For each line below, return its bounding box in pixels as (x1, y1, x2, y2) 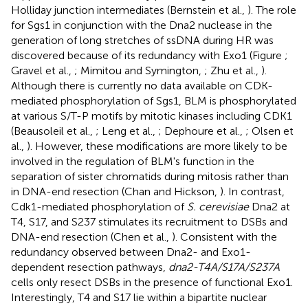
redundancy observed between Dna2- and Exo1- (11, 245, 251, 258)
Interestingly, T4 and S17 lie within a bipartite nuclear (11, 290, 267, 304)
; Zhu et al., (204, 63, 261, 77)
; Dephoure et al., (158, 124, 245, 137)
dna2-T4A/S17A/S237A (168, 260, 280, 274)
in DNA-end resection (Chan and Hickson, (11, 184, 220, 198)
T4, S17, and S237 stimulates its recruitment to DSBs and (11, 214, 287, 228)
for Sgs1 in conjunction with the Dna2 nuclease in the (11, 18, 272, 32)
